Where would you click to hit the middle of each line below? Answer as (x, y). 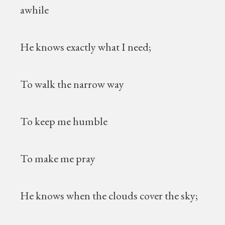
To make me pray (58, 158)
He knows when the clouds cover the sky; (109, 196)
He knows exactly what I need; (86, 47)
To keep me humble (64, 121)
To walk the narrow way (72, 84)
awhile (35, 10)
